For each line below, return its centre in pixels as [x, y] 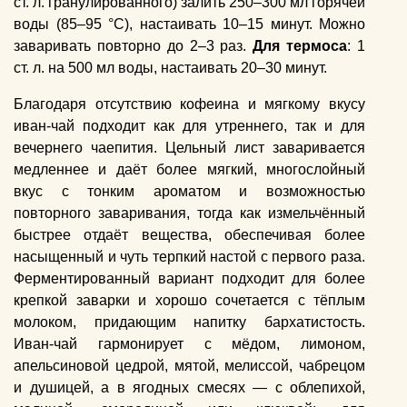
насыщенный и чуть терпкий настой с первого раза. [190, 257]
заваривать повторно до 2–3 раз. [134, 46]
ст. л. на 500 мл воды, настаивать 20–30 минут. [170, 68]
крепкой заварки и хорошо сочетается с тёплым [190, 301]
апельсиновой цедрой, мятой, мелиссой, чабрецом [190, 366]
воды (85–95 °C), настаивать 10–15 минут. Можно [190, 25]
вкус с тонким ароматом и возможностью [190, 192]
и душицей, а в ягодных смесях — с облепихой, [190, 388]
